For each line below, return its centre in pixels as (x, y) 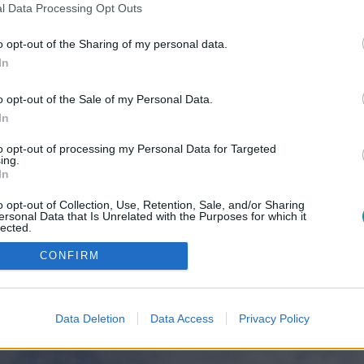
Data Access (182, 318)
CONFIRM (70, 256)
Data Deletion (90, 318)
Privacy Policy (274, 318)
